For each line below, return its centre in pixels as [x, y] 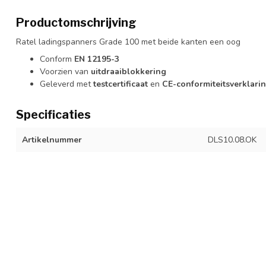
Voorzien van [65, 72]
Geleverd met [66, 84]
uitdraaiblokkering [129, 72]
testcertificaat [121, 84]
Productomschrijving [76, 23]
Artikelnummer [52, 140]
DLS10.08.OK [232, 140]
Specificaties [53, 115]
